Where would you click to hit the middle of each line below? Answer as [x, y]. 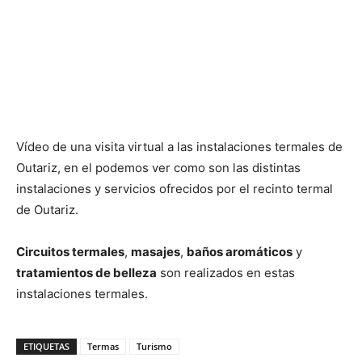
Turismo [154, 346]
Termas [103, 346]
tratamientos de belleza [86, 272]
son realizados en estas [226, 272]
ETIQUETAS [46, 346]
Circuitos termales [70, 251]
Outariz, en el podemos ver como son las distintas [158, 167]
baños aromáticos [240, 251]
